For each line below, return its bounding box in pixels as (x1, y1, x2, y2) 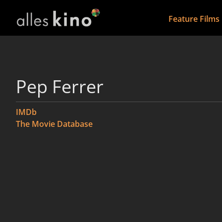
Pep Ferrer (16, 74, 104, 99)
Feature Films (168, 13, 220, 24)
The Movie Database (16, 118, 93, 129)
